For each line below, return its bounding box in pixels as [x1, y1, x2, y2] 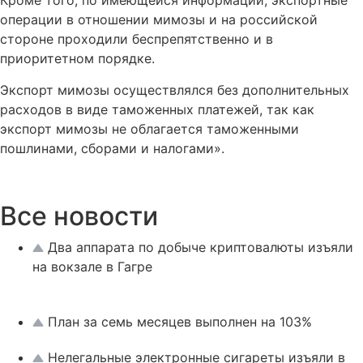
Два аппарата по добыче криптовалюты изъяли [48, 238, 353, 255]
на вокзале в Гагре [32, 258, 156, 275]
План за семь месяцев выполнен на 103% [48, 313, 316, 330]
